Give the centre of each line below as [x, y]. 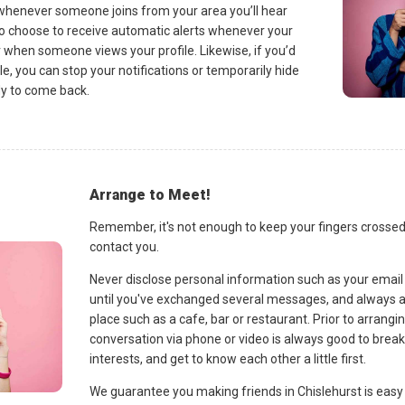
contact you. [124, 246]
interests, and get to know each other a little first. [227, 358]
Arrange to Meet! [150, 194]
